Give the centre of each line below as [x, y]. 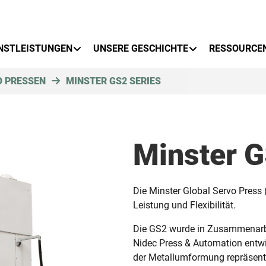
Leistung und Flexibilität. [184, 205]
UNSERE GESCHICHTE [140, 48]
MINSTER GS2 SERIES [113, 81]
